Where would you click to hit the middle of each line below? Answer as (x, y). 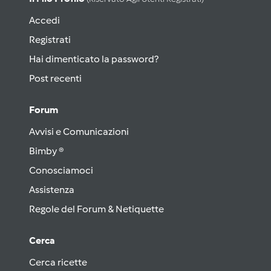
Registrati (50, 40)
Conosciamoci (61, 170)
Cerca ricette (58, 262)
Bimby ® (47, 151)
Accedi (44, 20)
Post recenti (55, 78)
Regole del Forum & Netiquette (96, 209)
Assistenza (52, 190)
